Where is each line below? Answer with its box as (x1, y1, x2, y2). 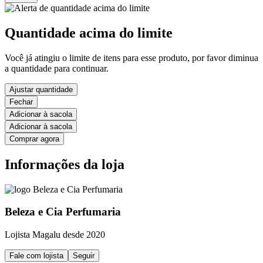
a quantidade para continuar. (5, 63, 109, 73)
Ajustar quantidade (9, 85, 73, 94)
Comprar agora (9, 134, 59, 143)
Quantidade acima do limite (5, 25, 173, 41)
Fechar (9, 97, 33, 106)
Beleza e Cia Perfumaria (5, 205, 121, 218)
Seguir (73, 251, 95, 261)
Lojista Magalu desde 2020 (5, 230, 105, 240)
